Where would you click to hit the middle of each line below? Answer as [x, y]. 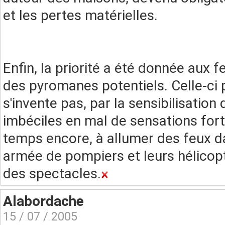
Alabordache [43, 201]
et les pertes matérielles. [80, 15]
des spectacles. [52, 174]
